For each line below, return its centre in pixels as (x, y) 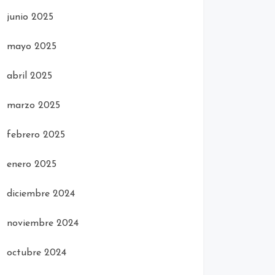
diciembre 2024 (41, 194)
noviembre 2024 (43, 224)
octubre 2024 (37, 253)
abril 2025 (29, 76)
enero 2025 (32, 165)
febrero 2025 (36, 135)
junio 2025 (30, 17)
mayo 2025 (32, 47)
